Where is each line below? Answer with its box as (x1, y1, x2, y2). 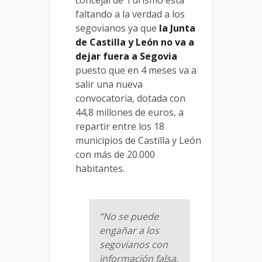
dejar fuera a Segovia (75, 49, 177, 63)
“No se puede (99, 209, 158, 223)
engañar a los (99, 223, 159, 237)
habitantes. (75, 161, 125, 175)
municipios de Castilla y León (75, 133, 201, 147)
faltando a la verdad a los (75, 7, 185, 20)
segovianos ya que (75, 21, 159, 35)
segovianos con (99, 237, 168, 251)
